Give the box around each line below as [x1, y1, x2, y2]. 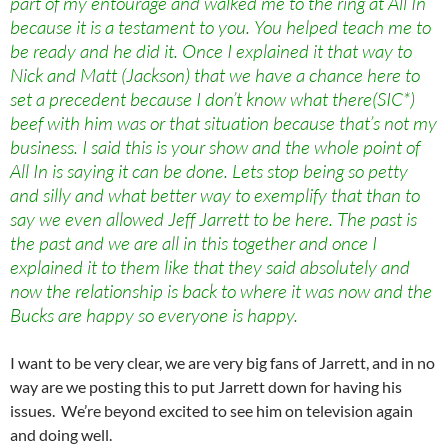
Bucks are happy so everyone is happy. [10, 303, 298, 328]
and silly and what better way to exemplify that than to [10, 183, 420, 208]
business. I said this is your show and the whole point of [10, 135, 420, 160]
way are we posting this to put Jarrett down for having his [10, 377, 402, 397]
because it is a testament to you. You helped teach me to [10, 15, 431, 40]
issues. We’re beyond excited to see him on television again [10, 401, 413, 421]
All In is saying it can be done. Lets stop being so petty [10, 159, 408, 184]
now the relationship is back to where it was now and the [10, 279, 432, 304]
